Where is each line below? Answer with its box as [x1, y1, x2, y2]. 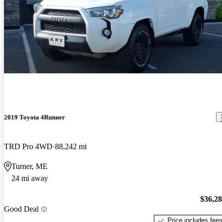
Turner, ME [11, 162, 48, 170]
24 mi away [11, 173, 48, 182]
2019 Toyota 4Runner [4, 113, 65, 121]
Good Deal [4, 205, 39, 214]
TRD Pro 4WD [4, 142, 53, 151]
